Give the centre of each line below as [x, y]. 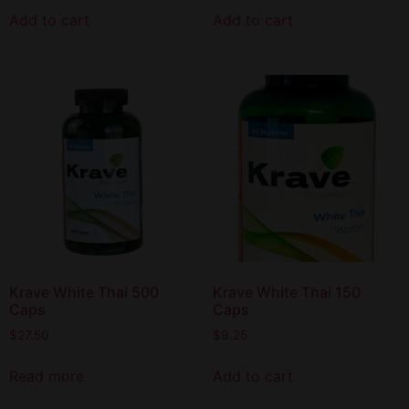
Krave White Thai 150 [286, 293]
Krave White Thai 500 [84, 293]
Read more [47, 377]
